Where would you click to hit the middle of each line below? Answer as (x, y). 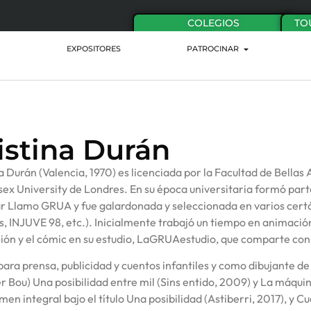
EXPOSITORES (94, 49)
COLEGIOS (213, 23)
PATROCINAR (212, 49)
